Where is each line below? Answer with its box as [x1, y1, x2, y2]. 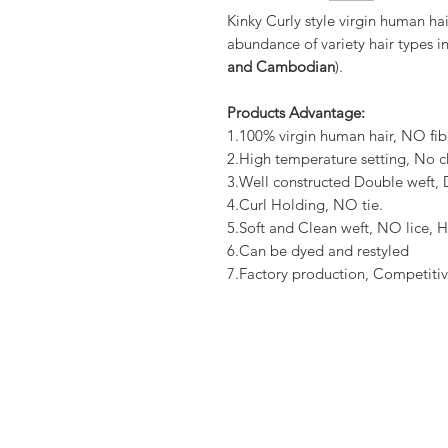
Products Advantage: [227, 103, 365, 123]
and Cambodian [227, 57, 335, 77]
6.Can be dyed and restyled [227, 241, 409, 261]
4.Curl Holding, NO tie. [227, 195, 383, 215]
